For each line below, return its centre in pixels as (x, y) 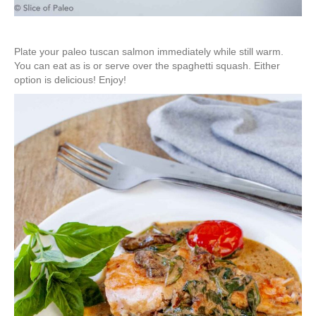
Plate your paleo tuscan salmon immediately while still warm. (149, 51)
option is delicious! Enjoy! (70, 79)
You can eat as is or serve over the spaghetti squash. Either (147, 65)
